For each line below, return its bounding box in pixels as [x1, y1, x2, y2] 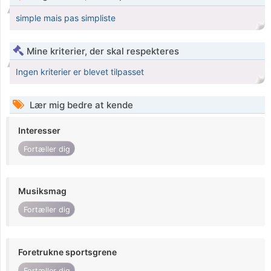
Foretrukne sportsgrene [18, 246, 117, 257]
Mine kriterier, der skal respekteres [27, 45, 179, 57]
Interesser [18, 125, 60, 136]
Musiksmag [18, 186, 67, 197]
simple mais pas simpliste [16, 13, 116, 24]
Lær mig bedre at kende [27, 99, 133, 111]
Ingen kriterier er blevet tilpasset [16, 67, 144, 77]
